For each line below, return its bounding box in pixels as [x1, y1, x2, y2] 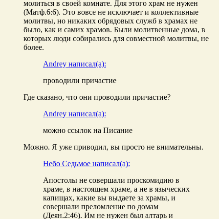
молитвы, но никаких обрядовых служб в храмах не [23, 16, 197, 25]
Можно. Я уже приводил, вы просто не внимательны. [23, 142, 203, 151]
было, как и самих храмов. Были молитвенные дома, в [23, 25, 205, 34]
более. [23, 43, 44, 51]
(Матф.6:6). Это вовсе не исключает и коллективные [23, 7, 198, 16]
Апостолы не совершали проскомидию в [43, 175, 179, 184]
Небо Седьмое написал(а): [43, 159, 130, 168]
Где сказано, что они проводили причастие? [23, 92, 171, 101]
